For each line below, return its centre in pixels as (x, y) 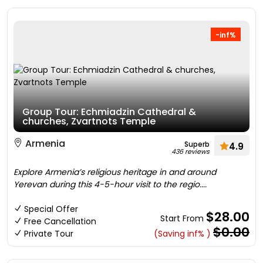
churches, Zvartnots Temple (89, 121)
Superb (197, 144)
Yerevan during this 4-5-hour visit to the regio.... (110, 184)
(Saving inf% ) (182, 234)
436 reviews (190, 151)
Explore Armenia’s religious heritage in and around (115, 172)
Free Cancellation (60, 221)
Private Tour (49, 234)
